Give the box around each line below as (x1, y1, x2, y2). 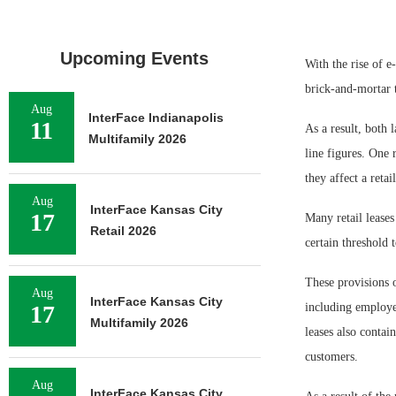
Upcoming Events (60, 49, 209, 68)
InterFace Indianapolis (88, 110, 224, 125)
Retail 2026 (90, 224, 156, 238)
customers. (304, 350, 358, 363)
